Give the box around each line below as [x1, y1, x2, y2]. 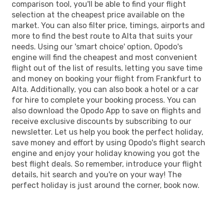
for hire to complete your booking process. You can [12, 95, 196, 105]
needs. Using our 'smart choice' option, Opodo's [12, 42, 183, 51]
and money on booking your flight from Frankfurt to [12, 74, 201, 83]
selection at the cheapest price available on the [12, 10, 185, 19]
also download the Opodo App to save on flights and [12, 106, 201, 115]
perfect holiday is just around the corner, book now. [12, 180, 200, 190]
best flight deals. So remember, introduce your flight [12, 159, 202, 169]
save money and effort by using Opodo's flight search [12, 138, 205, 147]
